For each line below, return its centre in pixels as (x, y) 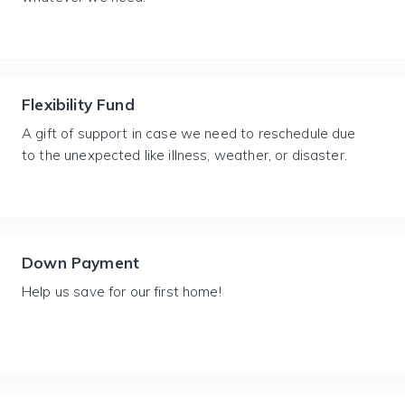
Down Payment (81, 263)
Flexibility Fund (78, 104)
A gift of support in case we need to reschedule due (189, 133)
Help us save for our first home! (122, 292)
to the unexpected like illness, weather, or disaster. (184, 155)
